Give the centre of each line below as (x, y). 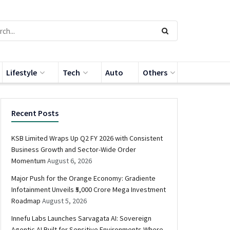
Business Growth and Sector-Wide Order (74, 149)
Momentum (28, 161)
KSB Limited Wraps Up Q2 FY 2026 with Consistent (87, 138)
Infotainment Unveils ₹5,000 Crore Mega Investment (89, 189)
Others (155, 72)
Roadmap (26, 201)
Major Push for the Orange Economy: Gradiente (83, 178)
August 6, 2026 (70, 161)
